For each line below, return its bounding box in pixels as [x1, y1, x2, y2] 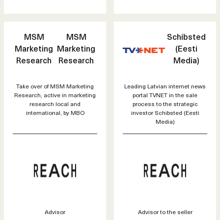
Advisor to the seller [137, 207, 192, 217]
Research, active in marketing [14, 90, 96, 100]
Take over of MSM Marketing [16, 82, 94, 91]
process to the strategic [132, 99, 198, 109]
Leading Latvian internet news [124, 82, 206, 91]
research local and [29, 99, 81, 109]
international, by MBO [26, 108, 84, 117]
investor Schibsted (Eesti [131, 108, 199, 117]
